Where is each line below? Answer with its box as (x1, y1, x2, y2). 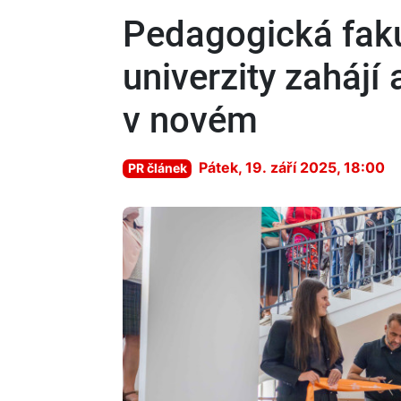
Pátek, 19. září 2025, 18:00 (199, 158, 386, 176)
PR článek (127, 160, 187, 175)
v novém (123, 99, 258, 141)
